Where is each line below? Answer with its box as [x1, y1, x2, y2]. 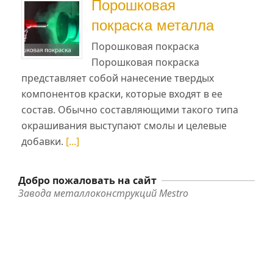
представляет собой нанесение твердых [21, 71, 214, 85]
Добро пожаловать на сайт [18, 173, 157, 187]
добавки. [21, 134, 66, 148]
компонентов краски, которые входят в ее [21, 87, 222, 101]
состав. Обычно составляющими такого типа [21, 102, 238, 116]
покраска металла [91, 16, 214, 34]
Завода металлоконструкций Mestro [18, 186, 188, 200]
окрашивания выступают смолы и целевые [21, 118, 227, 132]
